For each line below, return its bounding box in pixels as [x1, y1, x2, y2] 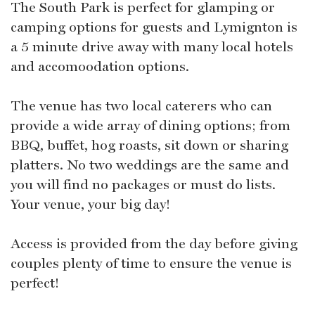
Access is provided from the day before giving [11, 235, 297, 252]
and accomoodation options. [11, 58, 189, 75]
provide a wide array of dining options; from [11, 117, 290, 134]
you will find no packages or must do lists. [11, 176, 276, 193]
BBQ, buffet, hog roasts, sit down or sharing [11, 136, 288, 154]
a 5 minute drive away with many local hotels [11, 38, 293, 56]
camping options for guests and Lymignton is [11, 18, 297, 36]
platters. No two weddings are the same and [11, 156, 289, 174]
